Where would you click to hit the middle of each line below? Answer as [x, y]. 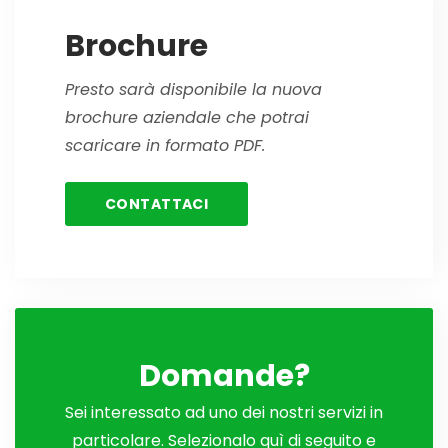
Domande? [224, 376]
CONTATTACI [157, 204]
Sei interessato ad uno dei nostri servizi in [224, 412]
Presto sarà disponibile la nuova [193, 89]
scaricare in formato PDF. [165, 145]
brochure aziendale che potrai [187, 117]
